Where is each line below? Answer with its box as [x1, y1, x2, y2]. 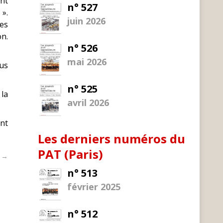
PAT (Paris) [38, 145, 103, 162]
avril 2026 [67, 97, 109, 109]
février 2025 [67, 180, 120, 193]
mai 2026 [67, 56, 107, 68]
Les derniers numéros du [38, 130, 185, 147]
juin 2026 [67, 14, 106, 27]
